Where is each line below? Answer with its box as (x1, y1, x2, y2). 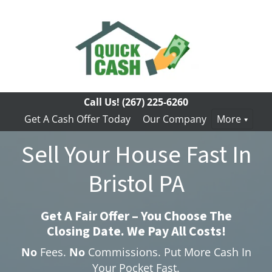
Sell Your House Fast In (21, 138, 251, 172)
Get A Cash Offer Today (24, 112, 131, 126)
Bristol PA (87, 167, 185, 202)
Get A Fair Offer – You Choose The (40, 207, 232, 226)
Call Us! (84, 95, 120, 109)
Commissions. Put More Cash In (84, 245, 251, 259)
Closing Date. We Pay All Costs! (46, 222, 226, 241)
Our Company (142, 112, 206, 126)
